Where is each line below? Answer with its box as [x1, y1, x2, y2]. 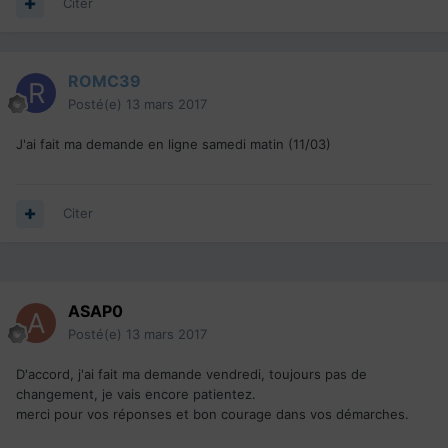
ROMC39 [68, 71, 141, 92]
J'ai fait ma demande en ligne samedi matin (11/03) [16, 136, 331, 153]
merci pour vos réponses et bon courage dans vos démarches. [16, 406, 409, 423]
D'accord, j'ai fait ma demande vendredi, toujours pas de [16, 366, 367, 383]
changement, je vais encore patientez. [16, 386, 256, 403]
